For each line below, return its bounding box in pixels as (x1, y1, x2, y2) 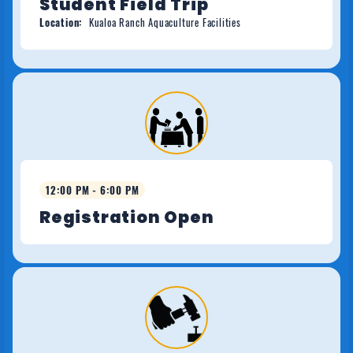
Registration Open (39, 205, 214, 229)
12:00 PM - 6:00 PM (46, 182, 139, 198)
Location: (39, 14, 84, 30)
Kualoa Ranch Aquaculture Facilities (88, 14, 241, 30)
